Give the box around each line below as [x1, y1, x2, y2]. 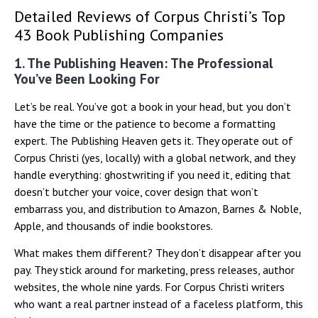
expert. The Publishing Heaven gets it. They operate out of [14, 133, 293, 148]
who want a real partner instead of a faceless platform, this [14, 297, 303, 312]
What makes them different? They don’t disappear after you [14, 246, 301, 261]
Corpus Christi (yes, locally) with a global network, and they [14, 150, 295, 165]
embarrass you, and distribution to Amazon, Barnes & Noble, [14, 201, 301, 216]
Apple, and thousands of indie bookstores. [14, 218, 213, 233]
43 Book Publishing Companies [14, 24, 224, 45]
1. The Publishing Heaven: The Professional [14, 54, 273, 72]
